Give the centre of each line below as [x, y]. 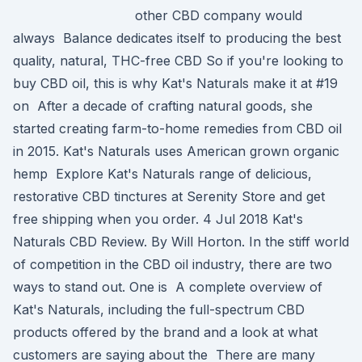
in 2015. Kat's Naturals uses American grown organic [176, 151]
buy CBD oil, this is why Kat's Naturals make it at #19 [175, 83]
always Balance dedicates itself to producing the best [177, 38]
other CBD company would [219, 15]
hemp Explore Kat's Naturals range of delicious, [162, 174]
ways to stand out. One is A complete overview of [168, 287]
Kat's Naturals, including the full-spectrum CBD [159, 309]
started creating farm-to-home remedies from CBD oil [177, 128]
